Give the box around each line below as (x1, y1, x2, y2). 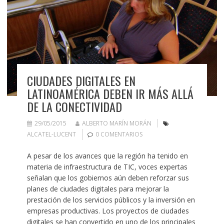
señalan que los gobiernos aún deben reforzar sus (26, 173, 189, 183)
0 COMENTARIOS (95, 130, 142, 139)
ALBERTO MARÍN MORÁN (81, 119, 151, 128)
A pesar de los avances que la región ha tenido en (26, 151, 188, 161)
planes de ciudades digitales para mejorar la (26, 184, 169, 194)
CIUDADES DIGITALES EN (26, 71, 135, 90)
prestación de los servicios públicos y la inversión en (26, 195, 195, 205)
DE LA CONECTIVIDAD (26, 97, 122, 116)
